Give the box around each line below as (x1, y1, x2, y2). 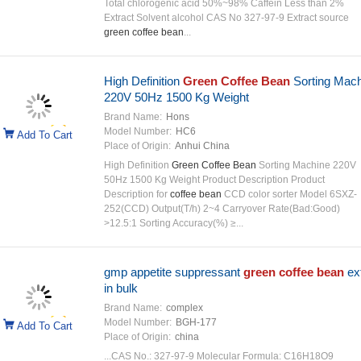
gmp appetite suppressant (103, 265, 243, 279)
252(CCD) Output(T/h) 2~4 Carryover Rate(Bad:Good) (103, 203, 340, 214)
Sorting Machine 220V (255, 160, 356, 171)
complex (165, 302, 203, 313)
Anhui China (174, 140, 230, 151)
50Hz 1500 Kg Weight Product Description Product (103, 174, 325, 185)
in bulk (103, 281, 138, 295)
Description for (103, 189, 170, 200)
